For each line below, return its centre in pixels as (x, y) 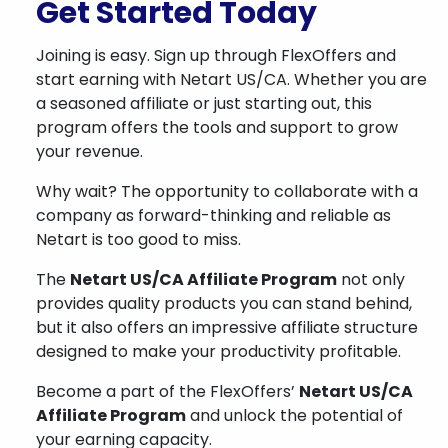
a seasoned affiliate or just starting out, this (204, 103)
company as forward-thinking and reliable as (213, 215)
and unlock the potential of (294, 415)
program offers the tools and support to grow (217, 127)
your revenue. (89, 151)
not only (371, 279)
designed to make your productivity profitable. (218, 351)
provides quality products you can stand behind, (224, 303)
